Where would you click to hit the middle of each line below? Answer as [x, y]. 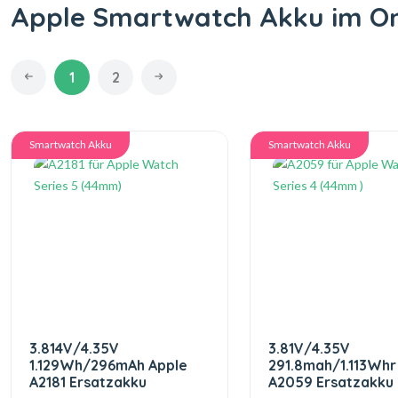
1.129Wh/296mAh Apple [108, 365]
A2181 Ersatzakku [88, 382]
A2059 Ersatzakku [330, 382]
